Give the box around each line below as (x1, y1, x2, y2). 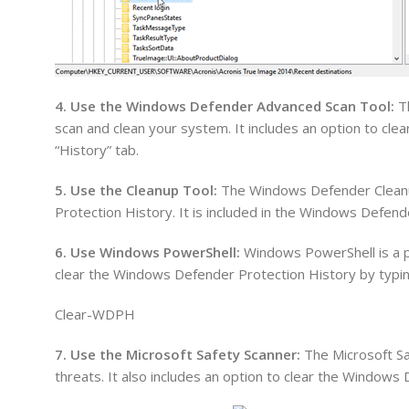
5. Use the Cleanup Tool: (55, 180, 217, 199)
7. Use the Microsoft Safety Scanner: (55, 344, 300, 363)
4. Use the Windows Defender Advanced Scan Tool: (55, 96, 394, 115)
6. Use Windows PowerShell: (55, 242, 240, 261)
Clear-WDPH (55, 304, 135, 323)
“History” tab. (55, 140, 139, 159)
